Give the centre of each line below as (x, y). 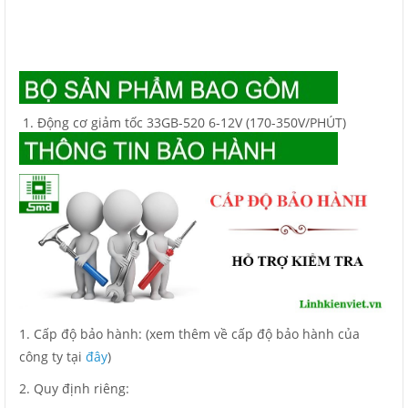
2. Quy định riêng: (76, 388)
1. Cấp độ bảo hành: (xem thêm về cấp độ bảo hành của (189, 333)
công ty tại (52, 356)
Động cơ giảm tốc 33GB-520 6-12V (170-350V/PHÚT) (192, 122)
